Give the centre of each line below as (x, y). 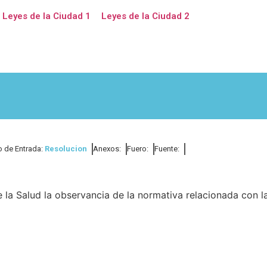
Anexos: (107, 149)
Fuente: (167, 149)
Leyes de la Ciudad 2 (145, 16)
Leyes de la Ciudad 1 (46, 16)
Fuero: (138, 149)
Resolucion (66, 149)
